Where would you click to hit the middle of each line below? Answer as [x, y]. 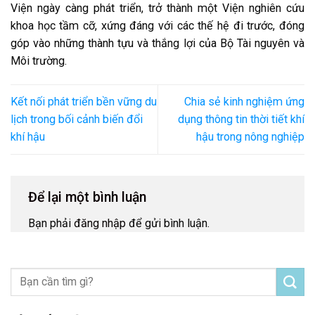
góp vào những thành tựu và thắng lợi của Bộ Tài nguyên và [157, 43]
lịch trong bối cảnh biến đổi [77, 120]
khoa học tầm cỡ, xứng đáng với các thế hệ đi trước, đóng [157, 26]
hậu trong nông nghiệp [250, 137]
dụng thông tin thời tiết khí [241, 120]
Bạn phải [51, 224]
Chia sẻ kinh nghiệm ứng [244, 102]
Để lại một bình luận [89, 197]
